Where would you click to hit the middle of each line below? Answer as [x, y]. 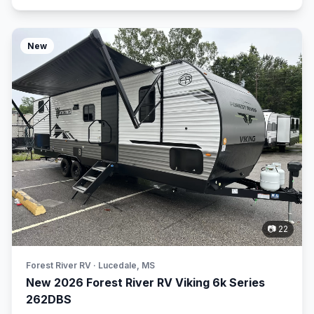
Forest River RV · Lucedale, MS [90, 265]
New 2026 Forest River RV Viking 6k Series [145, 282]
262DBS [49, 299]
